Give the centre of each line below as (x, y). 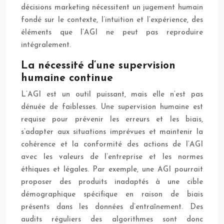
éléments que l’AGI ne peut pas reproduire (112, 33)
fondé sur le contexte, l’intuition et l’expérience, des (112, 20)
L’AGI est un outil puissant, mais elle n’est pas (112, 95)
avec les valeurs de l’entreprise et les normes (112, 157)
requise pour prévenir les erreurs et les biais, (112, 120)
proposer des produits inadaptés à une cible (112, 182)
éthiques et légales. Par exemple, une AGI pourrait (112, 170)
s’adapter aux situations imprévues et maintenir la (112, 132)
